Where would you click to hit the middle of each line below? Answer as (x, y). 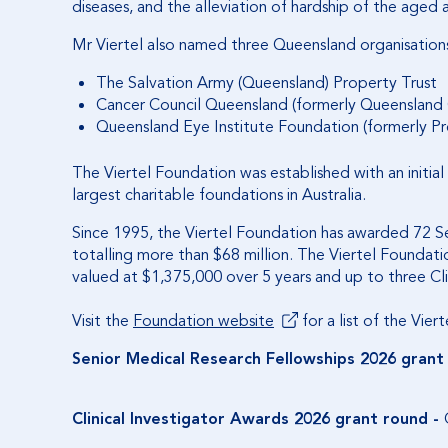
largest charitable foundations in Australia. (219, 195)
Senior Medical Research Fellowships (216, 359)
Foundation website (203, 321)
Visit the (102, 321)
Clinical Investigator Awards (183, 419)
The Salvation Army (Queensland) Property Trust (266, 83)
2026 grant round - (369, 419)
